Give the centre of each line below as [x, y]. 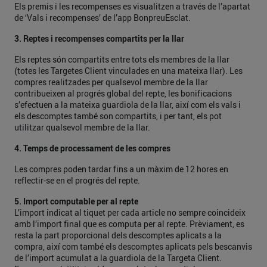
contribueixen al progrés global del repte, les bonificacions [123, 93]
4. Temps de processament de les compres [92, 148]
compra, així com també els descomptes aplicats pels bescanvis [133, 246]
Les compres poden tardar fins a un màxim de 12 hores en [121, 169]
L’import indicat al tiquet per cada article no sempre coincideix [130, 212]
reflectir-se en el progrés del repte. [77, 180]
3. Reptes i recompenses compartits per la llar [99, 38]
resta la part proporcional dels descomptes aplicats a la [118, 235]
